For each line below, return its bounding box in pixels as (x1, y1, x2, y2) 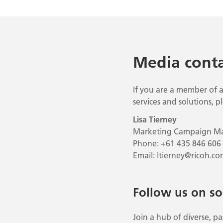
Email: (133, 150, 157, 160)
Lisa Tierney (133, 114, 177, 124)
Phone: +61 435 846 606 (133, 138, 221, 148)
